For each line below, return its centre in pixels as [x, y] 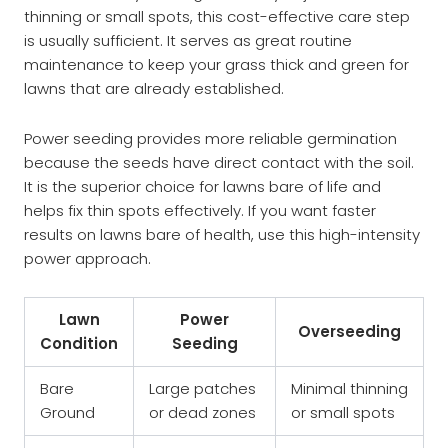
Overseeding [349, 331]
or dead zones [202, 412]
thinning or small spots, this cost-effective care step [217, 16]
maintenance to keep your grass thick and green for [216, 64]
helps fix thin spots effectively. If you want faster [200, 210]
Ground [67, 412]
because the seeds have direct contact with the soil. [219, 162]
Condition [79, 343]
